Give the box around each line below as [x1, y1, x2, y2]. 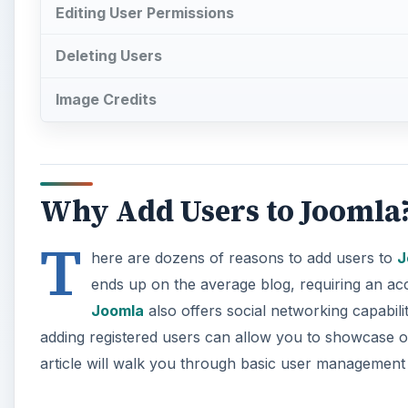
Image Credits [56, 90, 157, 109]
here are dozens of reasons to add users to [90, 248, 397, 267]
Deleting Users [56, 46, 162, 66]
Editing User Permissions [56, 3, 234, 22]
